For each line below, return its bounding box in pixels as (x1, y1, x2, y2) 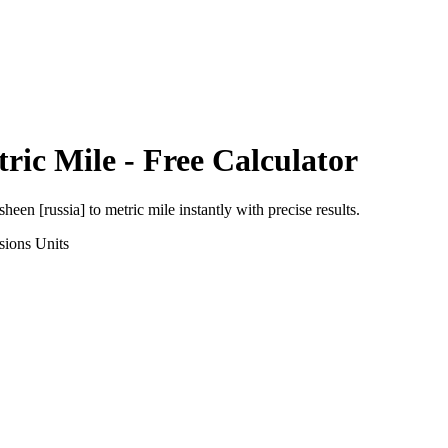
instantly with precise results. (175, 200, 360, 218)
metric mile (105, 200, 175, 218)
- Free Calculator (116, 142, 358, 179)
